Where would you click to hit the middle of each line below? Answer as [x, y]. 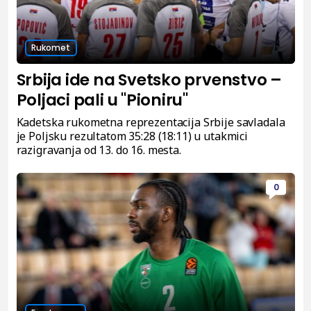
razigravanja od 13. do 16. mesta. [99, 150]
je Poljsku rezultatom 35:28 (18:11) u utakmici [132, 136]
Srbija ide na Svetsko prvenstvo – [149, 79]
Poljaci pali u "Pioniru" [102, 100]
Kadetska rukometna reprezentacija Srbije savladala [151, 122]
